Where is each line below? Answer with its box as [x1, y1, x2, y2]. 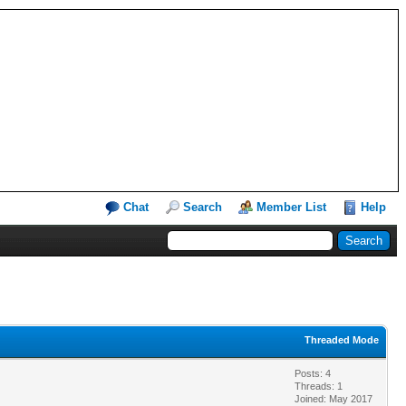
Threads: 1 [295, 380, 343, 391]
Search [183, 200, 222, 214]
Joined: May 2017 [295, 392, 372, 404]
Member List [256, 200, 326, 214]
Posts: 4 [295, 367, 331, 379]
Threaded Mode [304, 333, 379, 345]
